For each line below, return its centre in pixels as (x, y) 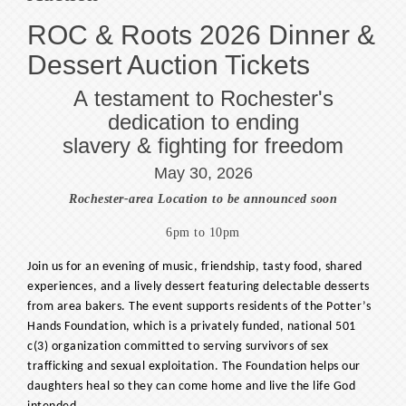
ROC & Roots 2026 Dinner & (201, 35)
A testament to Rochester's (203, 98)
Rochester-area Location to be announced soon (203, 199)
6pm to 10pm (203, 232)
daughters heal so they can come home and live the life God (191, 387)
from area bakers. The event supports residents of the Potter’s (199, 307)
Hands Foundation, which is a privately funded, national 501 (192, 327)
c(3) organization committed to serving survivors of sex (178, 347)
